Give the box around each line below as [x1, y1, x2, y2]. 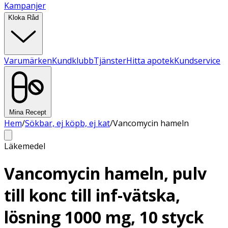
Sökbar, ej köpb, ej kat [25, 118, 110, 129]
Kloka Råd [8, 14, 39, 21]
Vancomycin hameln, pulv [4, 162, 207, 185]
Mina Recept [9, 108, 46, 116]
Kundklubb [52, 55, 94, 66]
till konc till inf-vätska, [4, 184, 180, 207]
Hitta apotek [126, 55, 174, 66]
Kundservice [174, 55, 220, 66]
